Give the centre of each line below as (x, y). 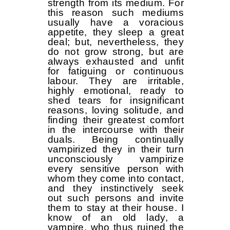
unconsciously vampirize (116, 159)
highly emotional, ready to (116, 91)
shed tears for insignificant (116, 101)
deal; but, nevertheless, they (116, 42)
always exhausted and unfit (116, 62)
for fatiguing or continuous (116, 71)
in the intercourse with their (116, 130)
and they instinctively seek (116, 188)
